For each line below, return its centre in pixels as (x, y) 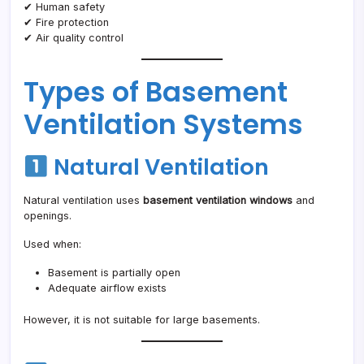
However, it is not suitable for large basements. (142, 320)
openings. (48, 216)
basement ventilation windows (218, 201)
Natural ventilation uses (83, 201)
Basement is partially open (114, 273)
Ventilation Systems (163, 125)
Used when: (52, 245)
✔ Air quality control (74, 38)
